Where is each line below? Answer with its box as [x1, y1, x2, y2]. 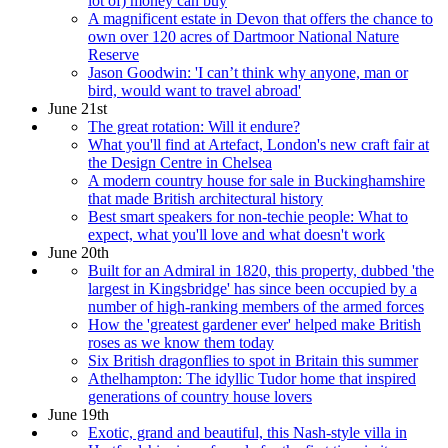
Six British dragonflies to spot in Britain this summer [88, 351, 418, 369]
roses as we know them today [88, 333, 274, 351]
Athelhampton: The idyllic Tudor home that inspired [88, 369, 416, 387]
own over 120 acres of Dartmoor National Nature [88, 27, 399, 45]
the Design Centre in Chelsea [88, 153, 272, 171]
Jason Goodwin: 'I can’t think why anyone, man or [88, 63, 408, 81]
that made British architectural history [88, 189, 323, 207]
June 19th [48, 405, 109, 423]
